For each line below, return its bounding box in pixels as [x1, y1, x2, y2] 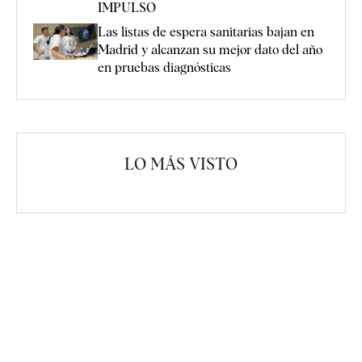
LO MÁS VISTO [124, 154, 238, 174]
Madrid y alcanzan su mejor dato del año [98, 41, 322, 57]
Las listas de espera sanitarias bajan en [98, 23, 314, 40]
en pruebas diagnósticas [98, 59, 231, 75]
